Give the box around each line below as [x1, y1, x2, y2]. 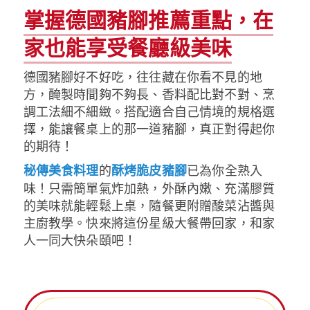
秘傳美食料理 [23, 161, 99, 180]
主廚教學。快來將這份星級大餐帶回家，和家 [23, 213, 275, 232]
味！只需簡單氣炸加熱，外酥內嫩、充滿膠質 [23, 179, 275, 197]
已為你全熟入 [186, 161, 263, 179]
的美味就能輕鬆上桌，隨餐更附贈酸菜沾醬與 [23, 196, 275, 215]
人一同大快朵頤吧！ [23, 230, 137, 249]
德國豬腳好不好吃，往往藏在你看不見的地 [23, 67, 263, 86]
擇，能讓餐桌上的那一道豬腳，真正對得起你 [23, 119, 275, 138]
